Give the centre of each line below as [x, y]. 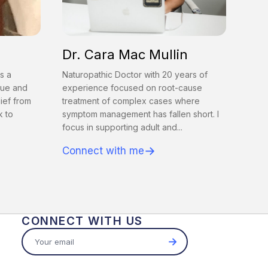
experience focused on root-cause [132, 88]
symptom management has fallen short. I [141, 114]
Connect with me [103, 151]
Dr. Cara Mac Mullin [125, 55]
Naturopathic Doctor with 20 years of [135, 75]
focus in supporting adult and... [122, 127]
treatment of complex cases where [131, 101]
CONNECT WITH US [82, 221]
